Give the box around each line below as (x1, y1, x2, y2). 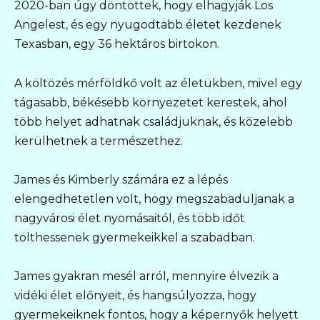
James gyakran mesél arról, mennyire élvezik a (14, 269, 279, 283)
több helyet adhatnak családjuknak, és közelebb (14, 114, 293, 129)
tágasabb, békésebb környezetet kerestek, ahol (14, 95, 287, 109)
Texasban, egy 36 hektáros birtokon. (14, 37, 219, 51)
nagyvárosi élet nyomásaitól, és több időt (14, 211, 245, 225)
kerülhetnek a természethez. (14, 134, 183, 148)
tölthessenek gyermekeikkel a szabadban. (14, 230, 255, 244)
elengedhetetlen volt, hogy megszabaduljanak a (14, 191, 294, 206)
